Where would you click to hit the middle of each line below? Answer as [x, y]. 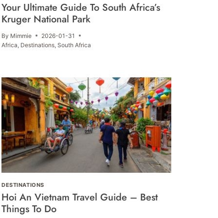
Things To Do [29, 209]
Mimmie [21, 36]
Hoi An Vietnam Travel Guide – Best [80, 198]
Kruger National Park [46, 19]
